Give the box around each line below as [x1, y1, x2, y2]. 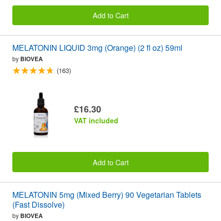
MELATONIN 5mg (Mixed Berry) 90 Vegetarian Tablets [12, 188, 201, 200]
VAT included [74, 115, 118, 126]
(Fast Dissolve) [12, 198, 65, 210]
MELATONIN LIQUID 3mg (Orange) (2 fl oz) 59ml [12, 42, 183, 54]
